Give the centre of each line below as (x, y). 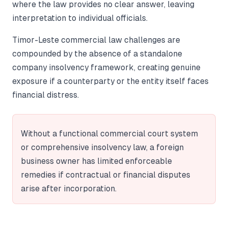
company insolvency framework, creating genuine (106, 67)
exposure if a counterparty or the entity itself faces (110, 81)
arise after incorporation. (69, 188)
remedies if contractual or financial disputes (106, 175)
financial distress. (46, 95)
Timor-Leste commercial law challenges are (96, 40)
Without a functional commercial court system (109, 133)
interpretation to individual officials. (80, 18)
